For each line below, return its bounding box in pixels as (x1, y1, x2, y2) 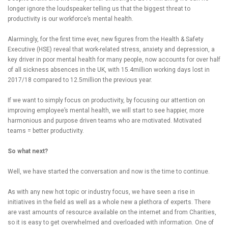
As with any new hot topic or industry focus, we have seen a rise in (8, 188, 195, 196)
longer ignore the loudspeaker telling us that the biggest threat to (8, 5, 190, 13)
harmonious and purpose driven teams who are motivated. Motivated (8, 117, 202, 125)
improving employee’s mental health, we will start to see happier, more (8, 107, 204, 115)
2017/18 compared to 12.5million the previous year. (8, 76, 152, 84)
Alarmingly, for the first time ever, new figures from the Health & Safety (8, 36, 204, 43)
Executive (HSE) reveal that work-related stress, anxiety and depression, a (8, 46, 215, 53)
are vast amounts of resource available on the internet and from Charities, (8, 209, 216, 216)
